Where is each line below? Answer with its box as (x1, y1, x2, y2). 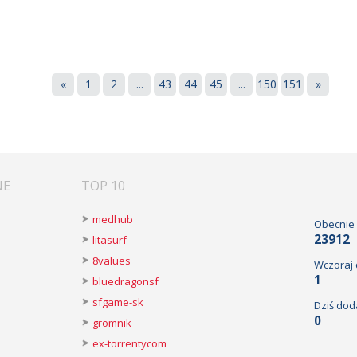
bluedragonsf (92, 274, 159, 288)
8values (92, 253, 131, 268)
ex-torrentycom (92, 336, 167, 351)
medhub (92, 212, 133, 226)
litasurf (92, 233, 127, 247)
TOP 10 (81, 177, 125, 194)
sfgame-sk (92, 295, 143, 309)
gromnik (92, 316, 131, 330)
